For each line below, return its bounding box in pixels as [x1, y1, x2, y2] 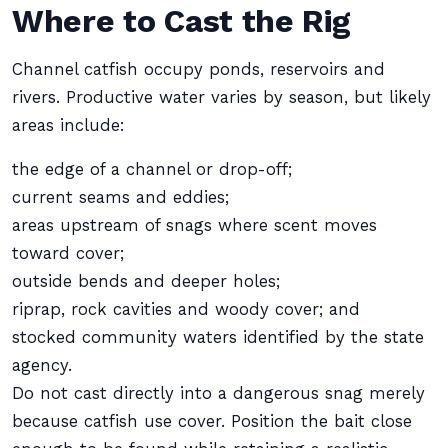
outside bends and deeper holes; [12, 272, 280, 291]
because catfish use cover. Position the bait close [12, 412, 412, 431]
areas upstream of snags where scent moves [12, 216, 377, 235]
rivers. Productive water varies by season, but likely [12, 88, 431, 107]
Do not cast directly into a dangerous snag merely [12, 384, 425, 403]
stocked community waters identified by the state [12, 328, 424, 347]
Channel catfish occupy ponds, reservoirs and [12, 60, 385, 79]
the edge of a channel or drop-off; [12, 160, 292, 179]
